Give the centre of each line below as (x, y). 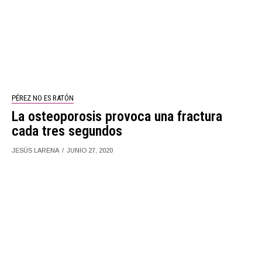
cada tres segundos (67, 131)
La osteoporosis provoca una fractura (117, 116)
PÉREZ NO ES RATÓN (43, 98)
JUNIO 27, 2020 (90, 150)
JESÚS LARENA (36, 150)
